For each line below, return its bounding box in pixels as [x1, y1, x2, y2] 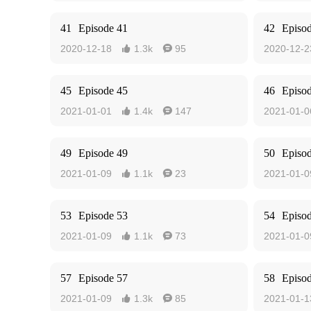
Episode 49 [78, 147, 128, 159]
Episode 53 [78, 210, 128, 221]
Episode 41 [78, 22, 128, 34]
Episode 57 [78, 272, 128, 284]
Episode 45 [78, 85, 128, 96]
